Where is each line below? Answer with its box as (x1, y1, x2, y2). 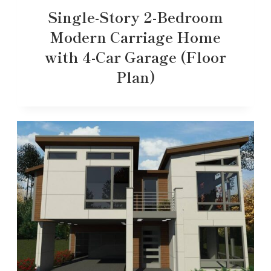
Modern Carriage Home (50, 25, 221, 47)
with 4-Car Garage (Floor (45, 45, 226, 67)
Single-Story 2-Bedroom (48, 5, 223, 27)
